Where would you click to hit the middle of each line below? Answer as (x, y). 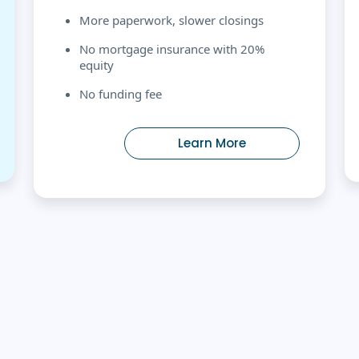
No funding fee (121, 93)
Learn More (212, 143)
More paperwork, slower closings (171, 20)
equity (97, 65)
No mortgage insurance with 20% (172, 48)
